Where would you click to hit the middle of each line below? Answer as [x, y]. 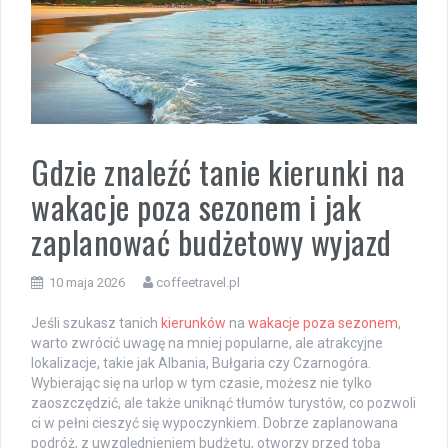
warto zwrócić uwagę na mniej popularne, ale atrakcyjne [207, 342]
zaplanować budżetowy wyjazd [211, 241]
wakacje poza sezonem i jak [196, 206]
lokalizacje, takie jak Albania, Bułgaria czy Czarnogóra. [201, 362]
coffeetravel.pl [198, 282]
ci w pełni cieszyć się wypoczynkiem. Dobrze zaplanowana [214, 422]
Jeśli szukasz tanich [96, 322]
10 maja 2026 [87, 282]
